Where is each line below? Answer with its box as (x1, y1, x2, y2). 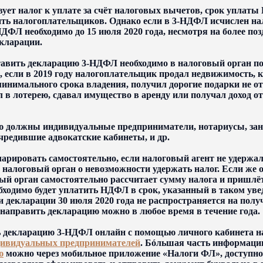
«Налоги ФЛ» (163, 248, 220, 258)
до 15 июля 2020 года (73, 26, 163, 36)
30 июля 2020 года (56, 195, 134, 205)
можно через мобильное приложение (4, 248, 163, 258)
